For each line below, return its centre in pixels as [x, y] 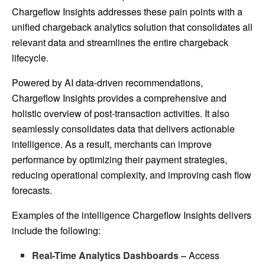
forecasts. [32, 190]
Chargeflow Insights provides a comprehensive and [119, 98]
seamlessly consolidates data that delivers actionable [123, 128]
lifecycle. [30, 57]
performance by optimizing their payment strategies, [119, 159]
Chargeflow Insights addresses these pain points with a [127, 11]
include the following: [56, 230]
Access [203, 255]
